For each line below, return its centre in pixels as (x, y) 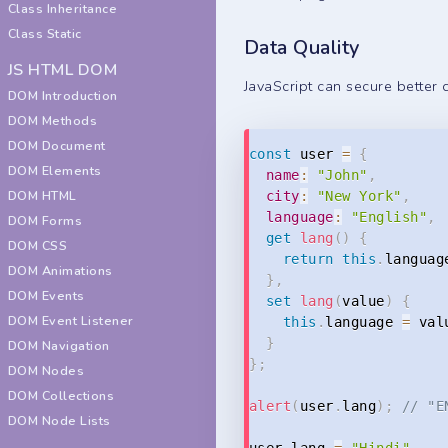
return (308, 258)
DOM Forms (45, 220)
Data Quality (302, 48)
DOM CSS (38, 245)
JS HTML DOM (63, 70)
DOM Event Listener (71, 320)
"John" (342, 174)
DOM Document (57, 145)
